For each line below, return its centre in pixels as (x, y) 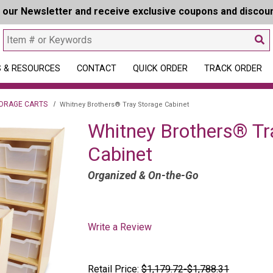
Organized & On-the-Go (143, 175)
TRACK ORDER (233, 69)
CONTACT (96, 69)
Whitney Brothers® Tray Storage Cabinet (125, 105)
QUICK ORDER (160, 69)
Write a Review (120, 227)
